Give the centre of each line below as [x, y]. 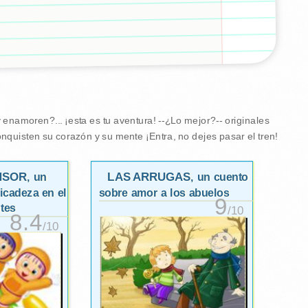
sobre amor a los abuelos [164, 193]
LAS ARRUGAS [148, 177]
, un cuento [219, 177]
